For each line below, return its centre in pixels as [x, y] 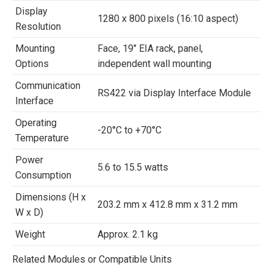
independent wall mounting [154, 64]
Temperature [42, 138]
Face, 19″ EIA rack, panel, [150, 48]
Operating [36, 123]
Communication [48, 86]
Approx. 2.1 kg [128, 234]
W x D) [29, 212]
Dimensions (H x [51, 197]
